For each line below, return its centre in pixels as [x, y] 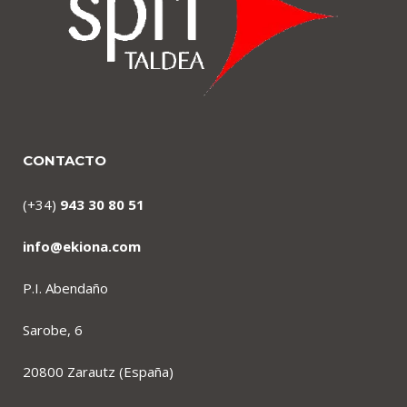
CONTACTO [65, 161]
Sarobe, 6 [53, 330]
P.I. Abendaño [65, 288]
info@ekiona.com [82, 247]
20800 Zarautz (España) [98, 372]
